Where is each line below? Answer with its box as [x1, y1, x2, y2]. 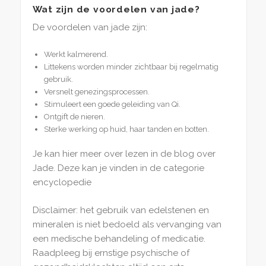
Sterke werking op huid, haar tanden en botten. [44, 124, 210, 134]
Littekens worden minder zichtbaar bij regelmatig [44, 62, 219, 71]
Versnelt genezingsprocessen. [44, 87, 150, 96]
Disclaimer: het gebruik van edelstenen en [32, 204, 209, 216]
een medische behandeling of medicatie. [32, 233, 205, 244]
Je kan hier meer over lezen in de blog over [32, 148, 216, 160]
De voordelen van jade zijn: [32, 22, 147, 33]
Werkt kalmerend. [44, 49, 109, 59]
